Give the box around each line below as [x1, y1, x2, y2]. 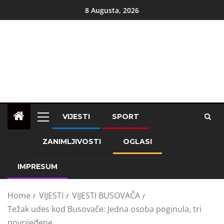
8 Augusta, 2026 [85, 5, 139, 15]
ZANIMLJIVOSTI [42, 137, 101, 146]
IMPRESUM [17, 162, 57, 171]
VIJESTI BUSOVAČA [72, 190, 140, 201]
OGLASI [123, 137, 152, 146]
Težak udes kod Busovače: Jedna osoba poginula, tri [7, 203, 201, 214]
